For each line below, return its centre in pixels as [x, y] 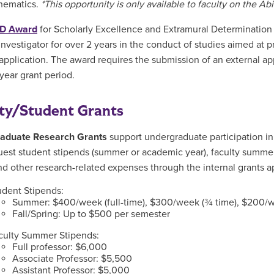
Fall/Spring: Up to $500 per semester [91, 214]
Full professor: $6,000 [60, 247]
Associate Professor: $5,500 [72, 259]
